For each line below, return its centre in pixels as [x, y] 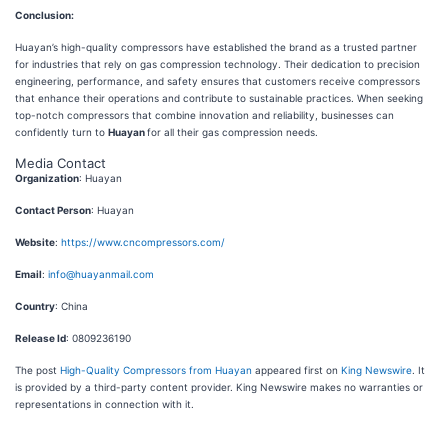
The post [37, 370]
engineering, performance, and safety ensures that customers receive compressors [217, 81]
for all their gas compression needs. [232, 132]
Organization [47, 178]
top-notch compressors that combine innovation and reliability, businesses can [204, 115]
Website [35, 242]
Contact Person [53, 210]
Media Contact [60, 163]
